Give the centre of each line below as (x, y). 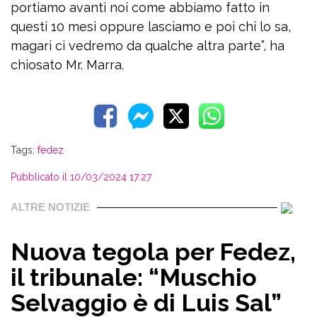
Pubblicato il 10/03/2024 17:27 (81, 177)
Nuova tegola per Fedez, (153, 252)
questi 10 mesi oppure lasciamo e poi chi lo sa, (151, 27)
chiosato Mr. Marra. (67, 65)
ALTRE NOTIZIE (50, 207)
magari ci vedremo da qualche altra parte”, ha (148, 46)
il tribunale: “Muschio (134, 278)
